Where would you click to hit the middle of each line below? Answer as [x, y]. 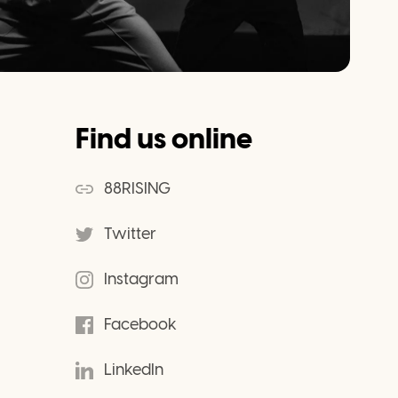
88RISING [137, 188]
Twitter [130, 234]
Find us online [164, 139]
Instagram [141, 279]
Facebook [140, 324]
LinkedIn [134, 370]
